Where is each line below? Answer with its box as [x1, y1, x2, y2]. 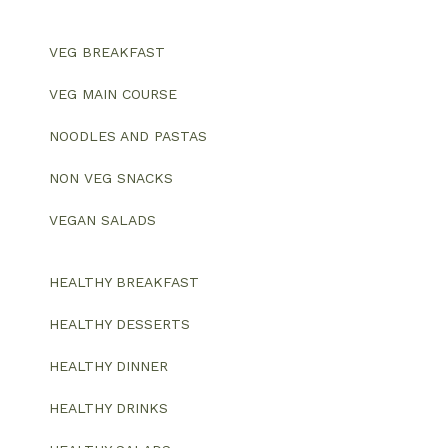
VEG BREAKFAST [49, 44, 165, 61]
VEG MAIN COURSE [49, 86, 177, 103]
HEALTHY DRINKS [49, 400, 168, 417]
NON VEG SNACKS [49, 170, 173, 187]
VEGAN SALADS [49, 212, 156, 229]
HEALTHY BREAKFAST [49, 274, 199, 291]
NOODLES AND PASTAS [49, 128, 207, 145]
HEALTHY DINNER [49, 358, 168, 375]
